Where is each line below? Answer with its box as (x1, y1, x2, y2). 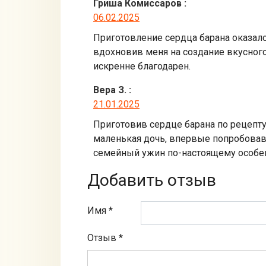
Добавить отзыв (87, 170, 216, 190)
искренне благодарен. (93, 60, 191, 72)
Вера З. (93, 84, 126, 96)
